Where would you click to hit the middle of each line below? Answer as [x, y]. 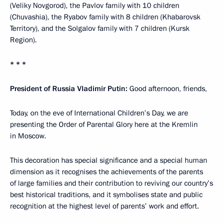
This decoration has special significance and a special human [109, 160]
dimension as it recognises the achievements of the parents [107, 172]
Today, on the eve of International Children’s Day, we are [99, 113]
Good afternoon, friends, [167, 89]
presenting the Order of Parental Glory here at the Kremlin [104, 124]
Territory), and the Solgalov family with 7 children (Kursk [100, 28]
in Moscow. [28, 136]
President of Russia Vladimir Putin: [69, 89]
